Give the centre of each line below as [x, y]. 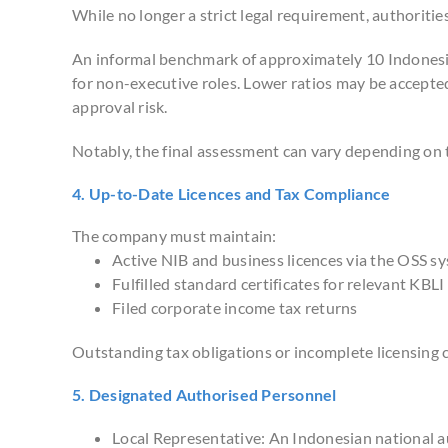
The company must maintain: [174, 236]
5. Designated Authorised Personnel [204, 395]
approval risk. [120, 106]
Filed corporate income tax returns [235, 308]
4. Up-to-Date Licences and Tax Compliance [231, 193]
